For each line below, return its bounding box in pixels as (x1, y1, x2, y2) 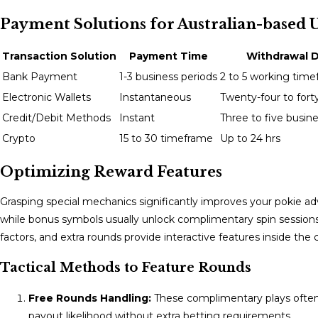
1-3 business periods (119, 70, 217, 84)
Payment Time (128, 50, 208, 63)
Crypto (2, 132, 35, 146)
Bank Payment (2, 70, 77, 84)
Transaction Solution (2, 50, 116, 63)
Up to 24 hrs (220, 132, 280, 146)
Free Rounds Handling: (28, 292, 151, 305)
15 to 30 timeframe (119, 132, 213, 146)
